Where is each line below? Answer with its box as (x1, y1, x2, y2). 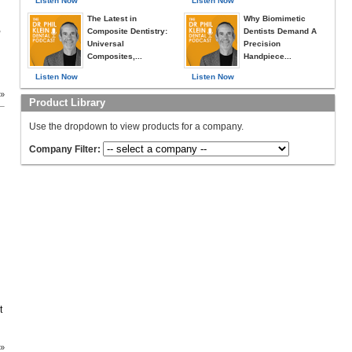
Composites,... (87, 52, 142, 60)
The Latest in (87, 14, 137, 23)
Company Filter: (28, 144, 101, 155)
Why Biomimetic (244, 14, 306, 23)
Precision (244, 39, 280, 48)
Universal (87, 39, 124, 48)
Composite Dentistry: (87, 27, 167, 35)
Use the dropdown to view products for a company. (28, 121, 244, 132)
